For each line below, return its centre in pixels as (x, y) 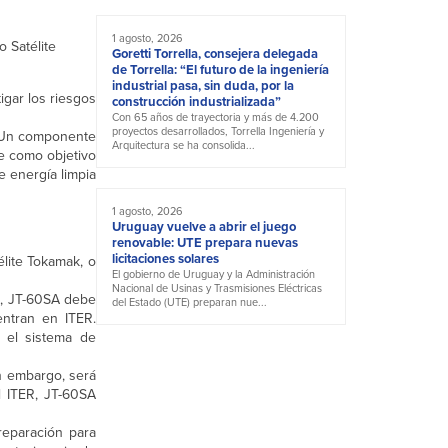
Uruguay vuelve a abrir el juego (204, 227)
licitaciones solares (165, 259)
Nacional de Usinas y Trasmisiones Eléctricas (217, 288)
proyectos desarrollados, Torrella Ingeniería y (218, 131)
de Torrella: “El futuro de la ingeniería (220, 70)
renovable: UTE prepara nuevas (205, 243)
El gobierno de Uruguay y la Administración (213, 274)
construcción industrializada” (196, 102)
